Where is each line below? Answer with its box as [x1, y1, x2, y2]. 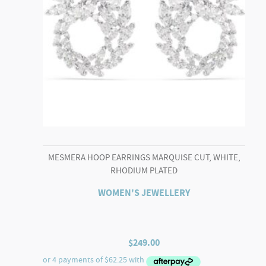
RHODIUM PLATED [110, 164, 178, 176]
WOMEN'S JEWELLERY [98, 186, 191, 199]
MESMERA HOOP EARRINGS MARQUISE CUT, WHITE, [47, 151, 240, 163]
